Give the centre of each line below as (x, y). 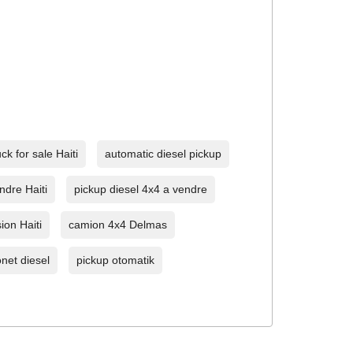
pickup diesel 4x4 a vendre (141, 190)
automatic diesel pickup (163, 154)
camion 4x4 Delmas (118, 225)
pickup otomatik (116, 260)
